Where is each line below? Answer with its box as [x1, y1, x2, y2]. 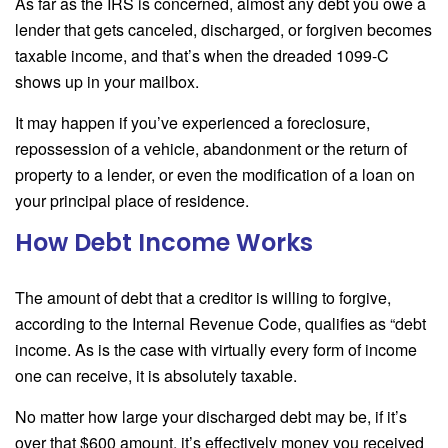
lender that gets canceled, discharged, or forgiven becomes [15, 17, 432, 41]
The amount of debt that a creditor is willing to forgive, [15, 285, 391, 309]
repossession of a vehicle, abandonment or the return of [15, 136, 407, 160]
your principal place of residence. [15, 188, 249, 212]
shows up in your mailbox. [15, 69, 199, 93]
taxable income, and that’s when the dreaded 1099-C [15, 43, 389, 67]
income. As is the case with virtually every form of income [15, 337, 417, 361]
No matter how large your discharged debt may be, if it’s [15, 404, 407, 428]
